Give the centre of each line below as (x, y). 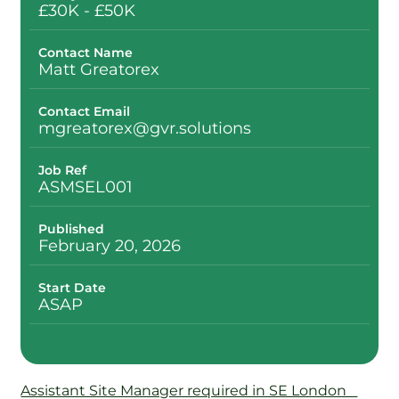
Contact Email (85, 111)
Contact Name (86, 52)
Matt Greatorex (99, 69)
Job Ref (63, 170)
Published (72, 228)
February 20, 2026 (110, 245)
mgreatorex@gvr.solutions (145, 128)
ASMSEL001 (86, 187)
